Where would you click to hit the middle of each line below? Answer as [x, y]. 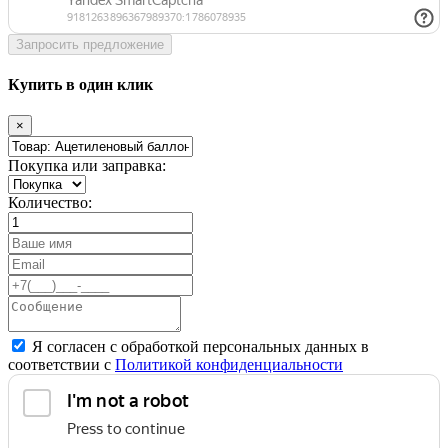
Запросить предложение [90, 44]
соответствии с [61, 365]
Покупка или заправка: [87, 166]
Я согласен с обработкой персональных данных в [200, 347]
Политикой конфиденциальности [229, 365]
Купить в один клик [80, 85]
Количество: [50, 203]
